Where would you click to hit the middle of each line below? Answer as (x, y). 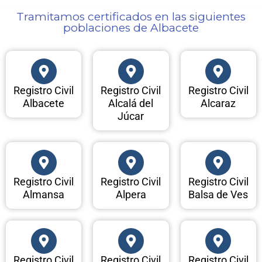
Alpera (131, 195)
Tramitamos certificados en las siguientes (131, 17)
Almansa (44, 195)
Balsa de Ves (218, 195)
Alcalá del (131, 104)
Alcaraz (218, 104)
